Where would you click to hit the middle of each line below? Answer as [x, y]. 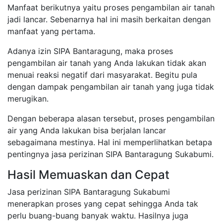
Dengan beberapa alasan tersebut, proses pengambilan [111, 119]
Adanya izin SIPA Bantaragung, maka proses [90, 51]
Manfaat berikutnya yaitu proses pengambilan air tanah [111, 8]
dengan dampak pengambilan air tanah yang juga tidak [111, 87]
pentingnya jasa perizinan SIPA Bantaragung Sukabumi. [111, 154]
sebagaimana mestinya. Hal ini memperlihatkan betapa [110, 142]
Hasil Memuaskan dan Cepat [88, 175]
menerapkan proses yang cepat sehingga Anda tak [103, 204]
